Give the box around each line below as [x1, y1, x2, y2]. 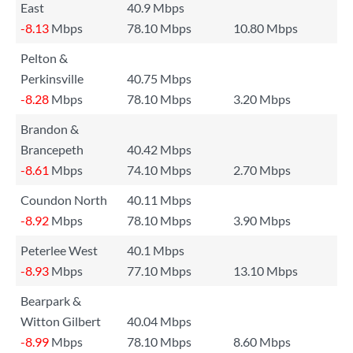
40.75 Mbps [127, 71, 191, 86]
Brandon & [20, 121, 79, 136]
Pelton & [20, 50, 68, 65]
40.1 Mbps [127, 243, 184, 258]
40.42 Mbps [127, 142, 191, 157]
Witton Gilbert [20, 314, 101, 329]
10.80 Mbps [233, 20, 298, 35]
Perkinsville [20, 71, 84, 86]
